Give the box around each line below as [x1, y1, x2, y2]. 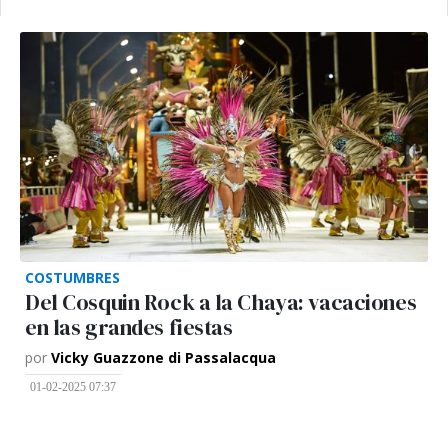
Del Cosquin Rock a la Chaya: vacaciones [25, 287, 417, 317]
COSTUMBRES [25, 267, 120, 287]
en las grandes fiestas [25, 312, 233, 342]
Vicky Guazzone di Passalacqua [51, 347, 276, 367]
